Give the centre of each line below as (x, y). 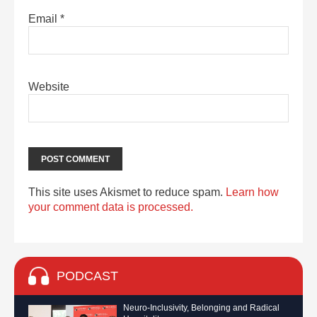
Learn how (252, 192)
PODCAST (87, 276)
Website (49, 87)
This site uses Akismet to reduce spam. (127, 192)
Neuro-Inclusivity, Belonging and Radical (201, 308)
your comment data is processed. (111, 207)
